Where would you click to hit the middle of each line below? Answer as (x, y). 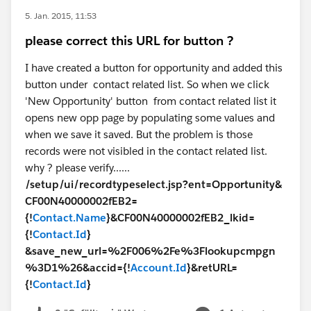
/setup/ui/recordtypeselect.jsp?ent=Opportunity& (153, 184)
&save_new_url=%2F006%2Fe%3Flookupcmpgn (150, 251)
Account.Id (159, 268)
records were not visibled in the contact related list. (146, 151)
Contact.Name (69, 218)
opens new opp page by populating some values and (150, 118)
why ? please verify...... (77, 168)
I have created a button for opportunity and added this (154, 68)
